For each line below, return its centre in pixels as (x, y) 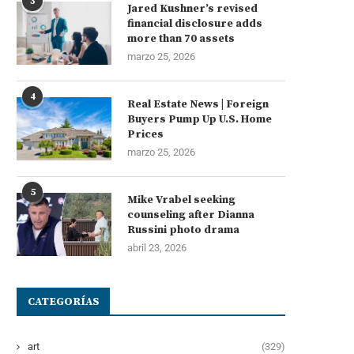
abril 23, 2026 (157, 247)
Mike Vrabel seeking (181, 200)
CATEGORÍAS (64, 301)
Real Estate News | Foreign (198, 104)
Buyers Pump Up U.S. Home (200, 119)
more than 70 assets (181, 38)
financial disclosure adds (195, 23)
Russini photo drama (183, 230)
